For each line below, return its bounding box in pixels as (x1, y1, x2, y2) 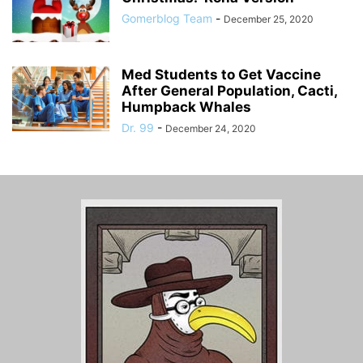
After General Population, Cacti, (122, 82, 337, 99)
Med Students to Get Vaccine (122, 66, 321, 83)
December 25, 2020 (224, 12, 314, 25)
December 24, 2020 (165, 122, 256, 135)
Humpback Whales (122, 98, 251, 115)
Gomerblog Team (122, 11, 212, 25)
